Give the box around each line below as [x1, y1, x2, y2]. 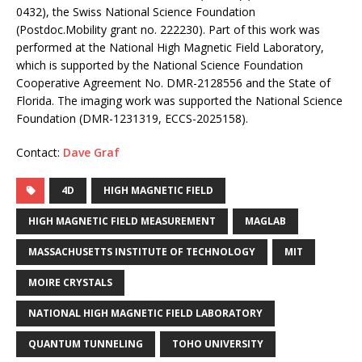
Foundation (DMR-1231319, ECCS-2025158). [16, 111, 248, 127]
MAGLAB [245, 214, 286, 229]
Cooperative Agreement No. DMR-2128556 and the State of [16, 75, 330, 91]
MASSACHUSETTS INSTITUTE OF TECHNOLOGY [28, 245, 255, 259]
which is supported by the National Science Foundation [16, 57, 303, 74]
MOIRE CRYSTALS [28, 276, 112, 290]
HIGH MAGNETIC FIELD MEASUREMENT [28, 214, 216, 229]
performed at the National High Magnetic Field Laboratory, [16, 40, 324, 56]
